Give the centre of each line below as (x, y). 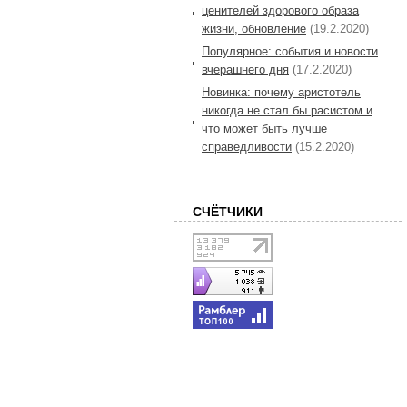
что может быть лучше (264, 128)
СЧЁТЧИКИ (228, 211)
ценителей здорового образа (280, 10)
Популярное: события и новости (290, 51)
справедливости (247, 146)
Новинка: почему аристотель (281, 92)
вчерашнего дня (245, 69)
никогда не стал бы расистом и (287, 110)
